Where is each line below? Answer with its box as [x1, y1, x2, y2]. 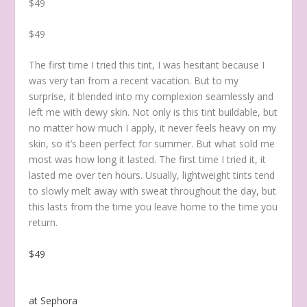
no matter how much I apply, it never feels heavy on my [29, 121, 277, 135]
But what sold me [196, 137, 275, 151]
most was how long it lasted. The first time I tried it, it [29, 153, 267, 167]
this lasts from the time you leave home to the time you [29, 200, 278, 214]
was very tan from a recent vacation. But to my [29, 74, 239, 88]
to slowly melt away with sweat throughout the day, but [29, 184, 277, 198]
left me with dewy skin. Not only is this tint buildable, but [29, 106, 278, 119]
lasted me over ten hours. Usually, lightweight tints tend [29, 169, 275, 182]
